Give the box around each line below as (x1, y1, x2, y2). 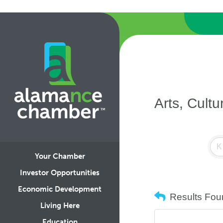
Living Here (40, 201, 80, 210)
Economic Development (18, 185, 102, 194)
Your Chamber (34, 152, 85, 161)
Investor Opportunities (20, 168, 100, 177)
